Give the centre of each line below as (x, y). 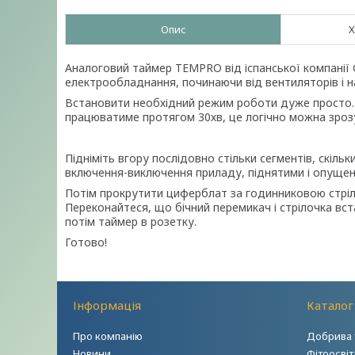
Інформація (107, 305)
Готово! (86, 242)
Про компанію (108, 336)
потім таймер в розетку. (131, 221)
